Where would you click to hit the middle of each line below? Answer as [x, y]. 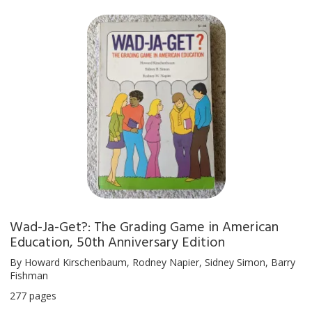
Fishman [29, 276]
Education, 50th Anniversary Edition [117, 241]
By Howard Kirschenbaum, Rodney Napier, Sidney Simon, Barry [153, 263]
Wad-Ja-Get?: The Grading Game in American [144, 226]
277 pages [33, 296]
